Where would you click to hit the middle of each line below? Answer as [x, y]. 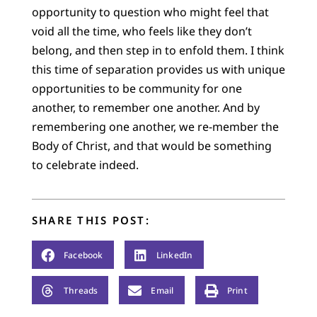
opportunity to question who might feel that [150, 12]
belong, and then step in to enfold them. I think [158, 50]
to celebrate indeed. [85, 165]
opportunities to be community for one [137, 88]
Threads [81, 290]
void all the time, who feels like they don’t [142, 31]
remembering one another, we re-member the [155, 126]
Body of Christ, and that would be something [151, 145]
